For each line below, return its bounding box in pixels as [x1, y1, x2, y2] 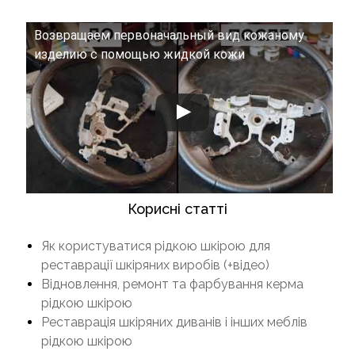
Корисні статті [128, 200, 227, 217]
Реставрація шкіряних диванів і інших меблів [41, 314, 307, 330]
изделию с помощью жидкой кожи [34, 47, 245, 63]
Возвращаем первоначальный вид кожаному [34, 28, 304, 44]
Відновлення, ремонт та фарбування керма [41, 276, 303, 292]
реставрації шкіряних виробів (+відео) [41, 257, 269, 273]
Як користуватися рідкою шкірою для [41, 238, 270, 254]
